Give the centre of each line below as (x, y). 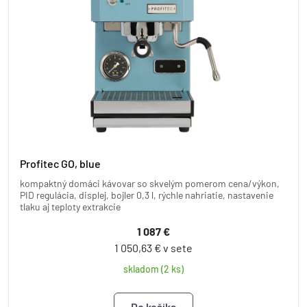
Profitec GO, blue (60, 163)
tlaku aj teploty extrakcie (70, 207)
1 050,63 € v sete (153, 248)
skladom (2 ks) (153, 269)
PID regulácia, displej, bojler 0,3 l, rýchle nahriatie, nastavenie (147, 195)
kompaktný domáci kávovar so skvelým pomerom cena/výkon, (150, 183)
